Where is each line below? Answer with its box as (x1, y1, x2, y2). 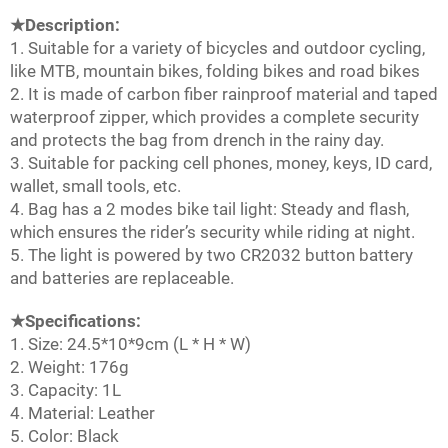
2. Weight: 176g (10, 357, 129, 378)
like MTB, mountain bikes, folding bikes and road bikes (10, 61, 420, 82)
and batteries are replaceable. (10, 268, 234, 289)
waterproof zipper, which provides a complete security (10, 107, 419, 128)
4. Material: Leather (10, 403, 155, 424)
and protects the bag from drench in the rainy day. (10, 130, 384, 151)
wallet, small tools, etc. (10, 176, 181, 197)
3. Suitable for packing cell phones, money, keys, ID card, (10, 153, 432, 174)
